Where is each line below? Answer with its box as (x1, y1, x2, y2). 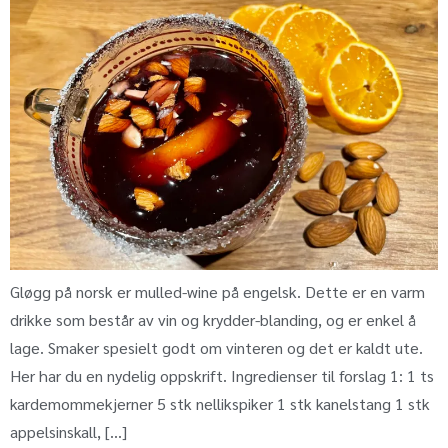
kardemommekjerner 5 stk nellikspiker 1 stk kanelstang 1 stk (10, 392, 430, 414)
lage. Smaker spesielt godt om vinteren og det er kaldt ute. (10, 336, 423, 358)
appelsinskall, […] (10, 420, 127, 442)
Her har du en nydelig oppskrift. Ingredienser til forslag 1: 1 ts (10, 364, 434, 386)
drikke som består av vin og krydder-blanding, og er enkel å (10, 308, 416, 330)
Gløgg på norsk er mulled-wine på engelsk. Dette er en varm (10, 280, 425, 302)
